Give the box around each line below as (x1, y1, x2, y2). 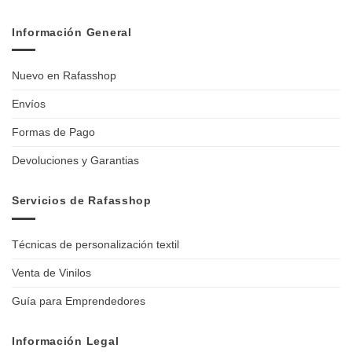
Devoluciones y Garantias (12, 154, 139, 167)
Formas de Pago (12, 126, 95, 139)
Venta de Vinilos (12, 266, 91, 279)
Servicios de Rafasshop (12, 194, 152, 207)
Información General (12, 25, 132, 38)
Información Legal (12, 334, 119, 347)
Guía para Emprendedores (12, 294, 145, 307)
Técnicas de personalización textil (12, 237, 179, 251)
